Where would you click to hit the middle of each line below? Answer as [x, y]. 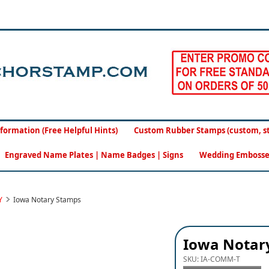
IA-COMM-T [221, 259]
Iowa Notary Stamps [47, 200]
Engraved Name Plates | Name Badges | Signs [94, 155]
